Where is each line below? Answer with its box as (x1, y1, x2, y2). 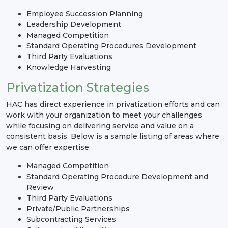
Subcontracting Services (26, 214, 116, 224)
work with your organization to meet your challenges (6, 110, 202, 120)
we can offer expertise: (6, 142, 91, 152)
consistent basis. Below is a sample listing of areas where (6, 131, 219, 141)
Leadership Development (26, 19, 121, 29)
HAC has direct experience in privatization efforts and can (6, 99, 220, 109)
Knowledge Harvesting (26, 62, 111, 72)
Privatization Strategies (6, 79, 149, 95)
